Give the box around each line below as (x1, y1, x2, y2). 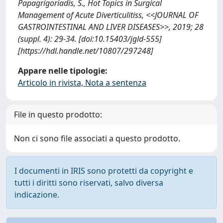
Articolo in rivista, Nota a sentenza (18, 77, 146, 88)
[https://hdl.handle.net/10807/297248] (18, 45, 153, 56)
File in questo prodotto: (14, 109, 102, 120)
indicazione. (14, 189, 59, 200)
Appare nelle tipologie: (18, 65, 108, 76)
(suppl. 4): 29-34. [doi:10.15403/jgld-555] (18, 33, 162, 44)
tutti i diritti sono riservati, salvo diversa (14, 177, 163, 188)
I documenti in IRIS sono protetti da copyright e (14, 165, 193, 176)
